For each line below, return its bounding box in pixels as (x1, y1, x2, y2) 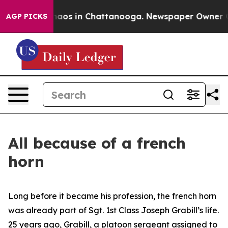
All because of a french (8, 133, 186, 153)
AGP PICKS (6, 12, 47, 21)
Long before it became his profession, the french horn (8, 191, 216, 201)
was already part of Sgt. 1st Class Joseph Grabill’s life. (8, 205, 219, 215)
